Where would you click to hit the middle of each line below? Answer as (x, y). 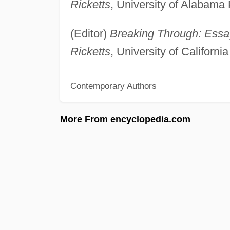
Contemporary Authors (113, 86)
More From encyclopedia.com (125, 119)
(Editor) (90, 33)
